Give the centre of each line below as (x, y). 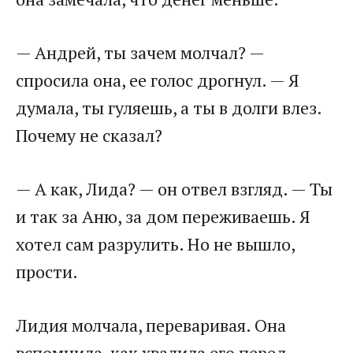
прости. (47, 272)
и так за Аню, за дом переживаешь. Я (163, 217)
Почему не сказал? (89, 136)
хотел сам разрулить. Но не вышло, (155, 244)
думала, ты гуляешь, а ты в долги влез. (169, 108)
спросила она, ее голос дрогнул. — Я (158, 80)
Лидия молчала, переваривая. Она (151, 325)
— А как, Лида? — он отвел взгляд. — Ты (174, 189)
